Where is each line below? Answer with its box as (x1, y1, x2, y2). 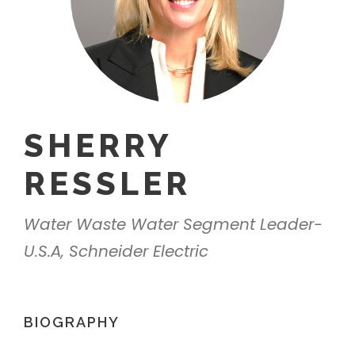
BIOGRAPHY (24, 313, 120, 330)
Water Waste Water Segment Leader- (24, 212, 323, 235)
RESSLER (24, 164, 191, 202)
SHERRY (24, 126, 172, 164)
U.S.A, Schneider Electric (24, 239, 208, 262)
